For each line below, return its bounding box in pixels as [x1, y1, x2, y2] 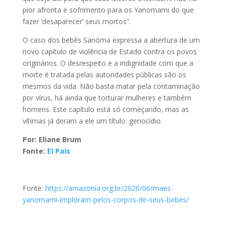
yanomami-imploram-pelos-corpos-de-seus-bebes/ [22, 194, 189, 204]
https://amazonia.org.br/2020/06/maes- [45, 183, 173, 193]
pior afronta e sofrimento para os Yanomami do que [22, 5, 194, 15]
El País [47, 146, 70, 156]
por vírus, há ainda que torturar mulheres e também [22, 92, 191, 102]
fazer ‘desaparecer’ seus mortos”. [22, 16, 131, 26]
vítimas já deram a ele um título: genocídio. [22, 116, 162, 126]
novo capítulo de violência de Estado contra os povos [22, 46, 197, 56]
